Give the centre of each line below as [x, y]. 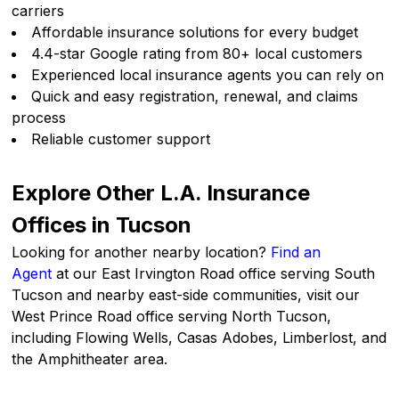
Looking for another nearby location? [142, 252]
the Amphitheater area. [90, 359]
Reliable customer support [126, 139]
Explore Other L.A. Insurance [161, 193]
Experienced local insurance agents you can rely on [208, 75]
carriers [38, 11]
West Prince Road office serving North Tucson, [172, 317]
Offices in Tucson [102, 225]
